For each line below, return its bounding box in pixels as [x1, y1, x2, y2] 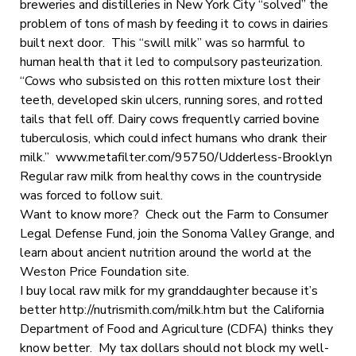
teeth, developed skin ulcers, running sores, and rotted [19, 91, 323, 109]
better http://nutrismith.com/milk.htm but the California [19, 300, 324, 319]
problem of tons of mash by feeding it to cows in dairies [19, 14, 328, 33]
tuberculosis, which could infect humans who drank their [19, 129, 327, 147]
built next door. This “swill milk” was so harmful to [19, 33, 305, 52]
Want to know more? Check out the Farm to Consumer [19, 205, 328, 223]
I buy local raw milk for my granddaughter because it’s [19, 281, 318, 300]
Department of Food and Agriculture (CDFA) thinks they [19, 319, 333, 338]
